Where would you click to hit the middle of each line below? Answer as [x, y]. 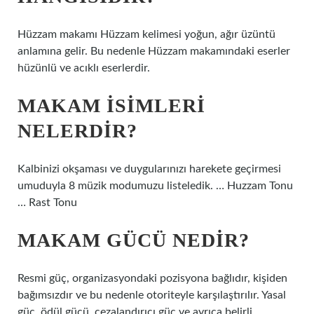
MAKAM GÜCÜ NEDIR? [134, 240]
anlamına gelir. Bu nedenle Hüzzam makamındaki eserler [154, 51]
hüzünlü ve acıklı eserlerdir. [84, 68]
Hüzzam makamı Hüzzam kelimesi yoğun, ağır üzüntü [146, 34]
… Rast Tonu [47, 203]
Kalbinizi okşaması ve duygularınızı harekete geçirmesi [149, 169]
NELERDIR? [77, 131]
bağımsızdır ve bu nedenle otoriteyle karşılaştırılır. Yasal [152, 295]
